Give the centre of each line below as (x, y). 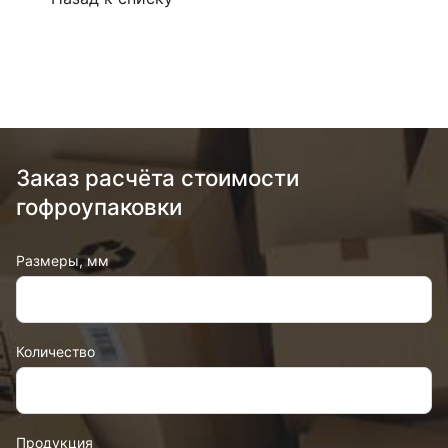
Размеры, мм (62, 260)
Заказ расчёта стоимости (157, 177)
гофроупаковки (99, 206)
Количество (55, 351)
